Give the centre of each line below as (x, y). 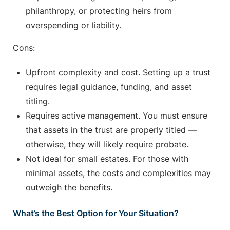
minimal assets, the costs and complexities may (118, 173)
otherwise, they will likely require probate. (107, 145)
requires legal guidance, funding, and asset (109, 87)
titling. (38, 101)
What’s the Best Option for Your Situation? (96, 213)
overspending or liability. (73, 25)
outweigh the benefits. (69, 188)
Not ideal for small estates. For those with (107, 159)
